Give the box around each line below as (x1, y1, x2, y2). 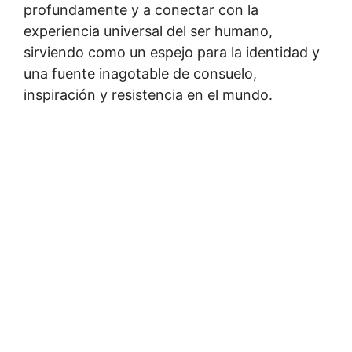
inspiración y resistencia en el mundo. (24, 86, 273, 103)
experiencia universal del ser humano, (24, 23, 273, 39)
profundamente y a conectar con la (24, 2, 258, 18)
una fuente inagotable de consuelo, (24, 65, 257, 82)
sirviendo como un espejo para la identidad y (24, 44, 320, 60)
